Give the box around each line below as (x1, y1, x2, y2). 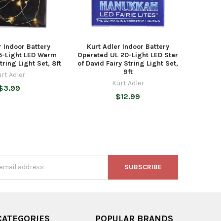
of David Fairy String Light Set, (77, 59, 179, 68)
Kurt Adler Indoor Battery (86, 42, 169, 51)
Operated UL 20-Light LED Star (77, 50, 179, 59)
